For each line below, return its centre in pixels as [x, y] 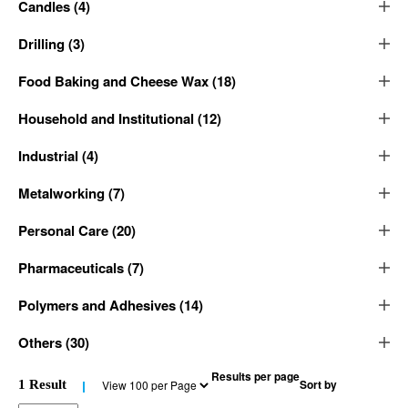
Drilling [41, 44]
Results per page [255, 376]
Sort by [318, 384]
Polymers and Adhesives [97, 305]
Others [40, 342]
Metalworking [61, 193]
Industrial [48, 156]
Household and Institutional [106, 118]
